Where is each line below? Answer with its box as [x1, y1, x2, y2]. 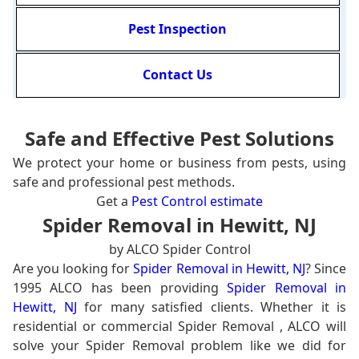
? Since [305, 259, 347, 277]
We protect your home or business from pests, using [13, 153, 346, 171]
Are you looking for [13, 259, 134, 277]
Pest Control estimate [131, 192, 263, 210]
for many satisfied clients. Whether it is [76, 297, 346, 316]
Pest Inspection [128, 20, 228, 38]
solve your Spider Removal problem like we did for [13, 336, 346, 354]
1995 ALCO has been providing [13, 278, 228, 296]
